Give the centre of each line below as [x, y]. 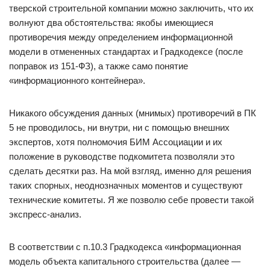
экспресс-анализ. [45, 214]
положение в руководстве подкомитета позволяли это [122, 156]
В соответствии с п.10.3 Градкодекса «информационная [125, 247]
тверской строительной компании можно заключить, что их [131, 8]
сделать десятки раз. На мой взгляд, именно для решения [130, 171]
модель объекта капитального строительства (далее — [125, 261]
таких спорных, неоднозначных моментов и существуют [126, 185]
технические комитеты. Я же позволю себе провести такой [131, 200]
